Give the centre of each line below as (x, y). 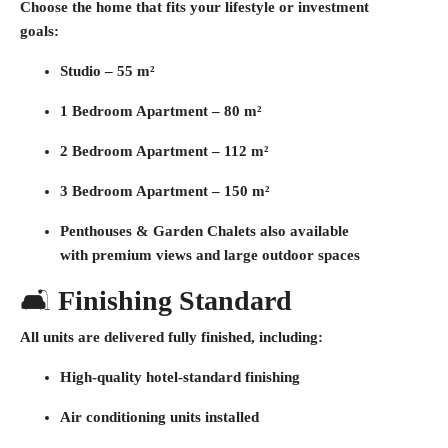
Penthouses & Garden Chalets (158, 231)
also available (302, 231)
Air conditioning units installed (159, 417)
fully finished (209, 337)
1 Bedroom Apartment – (142, 111)
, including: (287, 337)
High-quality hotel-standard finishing (180, 377)
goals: (39, 31)
